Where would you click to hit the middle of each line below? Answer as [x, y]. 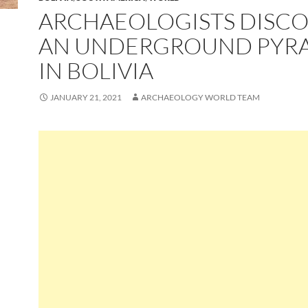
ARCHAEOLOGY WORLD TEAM [200, 97]
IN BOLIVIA [96, 70]
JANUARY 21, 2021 [86, 97]
